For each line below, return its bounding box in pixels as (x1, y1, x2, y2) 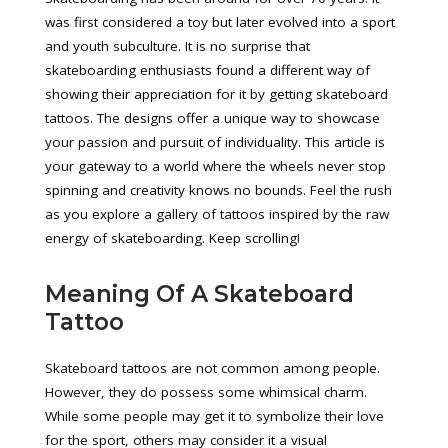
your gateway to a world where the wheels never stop (45, 157, 386, 175)
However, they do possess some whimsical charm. (45, 383, 367, 401)
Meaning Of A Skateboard (45, 280, 354, 308)
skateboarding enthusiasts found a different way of (45, 61, 370, 79)
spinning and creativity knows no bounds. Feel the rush (45, 181, 392, 199)
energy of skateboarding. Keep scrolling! (45, 229, 300, 247)
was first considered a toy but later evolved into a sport (45, 13, 395, 31)
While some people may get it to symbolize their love (45, 407, 384, 425)
